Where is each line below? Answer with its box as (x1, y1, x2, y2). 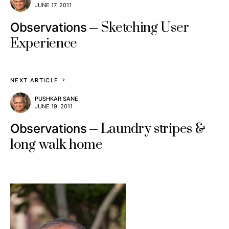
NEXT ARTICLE (10, 77, 59, 84)
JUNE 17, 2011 (35, 2, 72, 9)
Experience (10, 35, 77, 52)
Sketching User (101, 19, 189, 36)
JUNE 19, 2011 (35, 103, 73, 110)
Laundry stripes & (101, 121, 205, 138)
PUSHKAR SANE (35, 95, 78, 102)
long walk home (10, 136, 103, 153)
